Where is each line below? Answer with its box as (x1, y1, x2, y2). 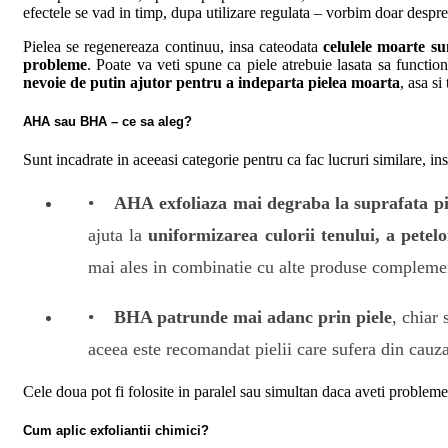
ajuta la (88, 224, 149, 245)
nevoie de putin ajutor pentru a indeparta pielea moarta (23, 73, 400, 91)
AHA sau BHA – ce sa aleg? (23, 113, 192, 129)
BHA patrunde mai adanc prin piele (114, 306, 392, 327)
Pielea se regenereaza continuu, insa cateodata (23, 37, 324, 55)
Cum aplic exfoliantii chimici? (23, 423, 209, 439)
